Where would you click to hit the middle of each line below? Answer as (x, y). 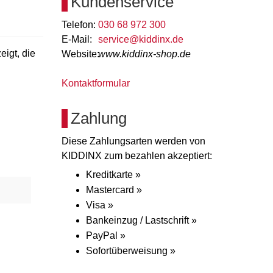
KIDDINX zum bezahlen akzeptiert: (137, 156)
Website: (80, 54)
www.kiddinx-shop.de (144, 54)
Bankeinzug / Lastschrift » (141, 220)
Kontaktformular (96, 83)
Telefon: (79, 25)
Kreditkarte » (113, 175)
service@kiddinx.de (141, 39)
